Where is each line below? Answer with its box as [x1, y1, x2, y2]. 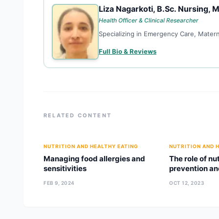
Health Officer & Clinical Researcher [99, 17, 198, 24]
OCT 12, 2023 [169, 180, 205, 186]
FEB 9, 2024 [44, 180, 75, 186]
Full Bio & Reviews [99, 47, 156, 55]
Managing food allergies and [44, 154, 145, 163]
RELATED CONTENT [44, 112, 111, 119]
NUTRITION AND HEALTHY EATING [44, 143, 138, 149]
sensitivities [44, 164, 87, 173]
